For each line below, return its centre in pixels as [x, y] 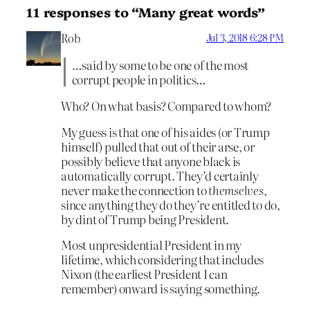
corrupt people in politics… [139, 80]
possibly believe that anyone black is [151, 161]
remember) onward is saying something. [161, 289]
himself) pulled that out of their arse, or [158, 146]
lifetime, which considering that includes [163, 259]
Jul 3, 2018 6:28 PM [245, 38]
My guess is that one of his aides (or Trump [165, 131]
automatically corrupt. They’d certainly [160, 175]
